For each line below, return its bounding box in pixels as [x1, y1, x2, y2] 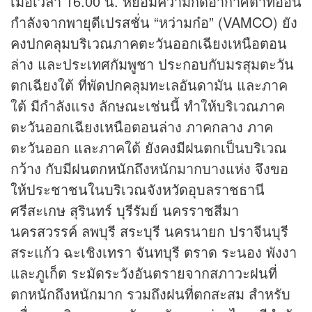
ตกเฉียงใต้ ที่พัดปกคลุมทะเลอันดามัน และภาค [10, 75, 288, 95]
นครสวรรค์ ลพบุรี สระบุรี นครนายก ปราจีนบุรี [10, 221, 288, 242]
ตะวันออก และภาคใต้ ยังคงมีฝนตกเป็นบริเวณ [10, 137, 287, 158]
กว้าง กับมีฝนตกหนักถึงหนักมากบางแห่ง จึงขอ [10, 158, 288, 179]
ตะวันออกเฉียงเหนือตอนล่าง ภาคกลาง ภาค [10, 116, 273, 137]
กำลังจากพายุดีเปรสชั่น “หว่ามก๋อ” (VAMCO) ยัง [10, 12, 297, 33]
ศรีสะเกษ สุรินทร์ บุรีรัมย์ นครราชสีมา [10, 200, 239, 221]
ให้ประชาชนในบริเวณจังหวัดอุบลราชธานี [10, 179, 265, 200]
